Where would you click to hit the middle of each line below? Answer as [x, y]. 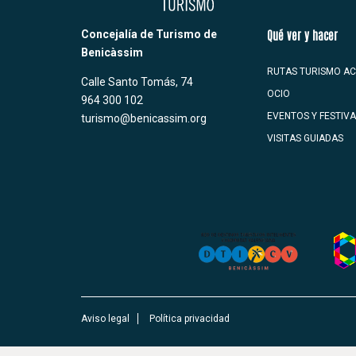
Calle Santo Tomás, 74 [137, 81]
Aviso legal [105, 319]
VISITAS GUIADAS [305, 139]
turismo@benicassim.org [144, 118]
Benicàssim [112, 52]
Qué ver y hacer [302, 37]
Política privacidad [190, 319]
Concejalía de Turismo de [149, 34]
